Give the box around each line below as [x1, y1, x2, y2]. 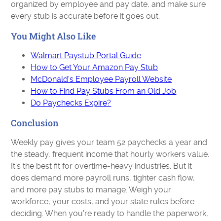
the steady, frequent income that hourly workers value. [11, 149, 210, 159]
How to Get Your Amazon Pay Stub [31, 63, 158, 73]
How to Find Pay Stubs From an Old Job [31, 86, 177, 96]
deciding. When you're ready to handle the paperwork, [11, 209, 209, 219]
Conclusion [11, 117, 59, 129]
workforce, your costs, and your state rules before [11, 197, 195, 207]
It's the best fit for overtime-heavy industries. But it [11, 161, 192, 171]
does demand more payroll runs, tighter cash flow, [11, 173, 195, 183]
